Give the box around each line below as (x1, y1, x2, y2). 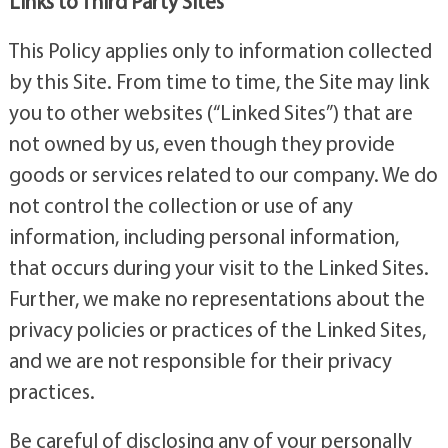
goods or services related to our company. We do (8, 160, 438, 187)
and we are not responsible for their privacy (8, 346, 392, 373)
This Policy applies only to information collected (8, 36, 432, 63)
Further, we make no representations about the (8, 284, 425, 311)
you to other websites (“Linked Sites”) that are (8, 98, 413, 125)
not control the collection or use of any (8, 191, 353, 218)
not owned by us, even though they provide (8, 129, 395, 156)
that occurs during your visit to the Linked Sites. (8, 253, 429, 280)
